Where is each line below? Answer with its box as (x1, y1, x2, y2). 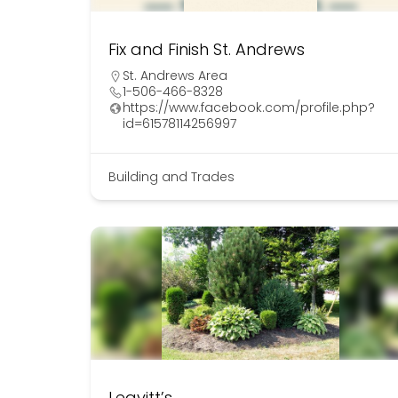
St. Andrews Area (123, 67, 227, 85)
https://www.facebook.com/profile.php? (123, 99, 375, 117)
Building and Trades (108, 168, 235, 187)
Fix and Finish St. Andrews (108, 38, 305, 61)
